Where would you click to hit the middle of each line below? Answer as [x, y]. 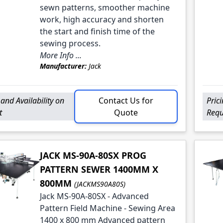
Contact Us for [126, 101]
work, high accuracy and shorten [102, 20]
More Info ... [60, 56]
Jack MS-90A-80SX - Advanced [94, 196]
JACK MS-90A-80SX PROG [93, 156]
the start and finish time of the [97, 32]
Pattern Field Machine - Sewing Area [107, 208]
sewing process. [70, 44]
